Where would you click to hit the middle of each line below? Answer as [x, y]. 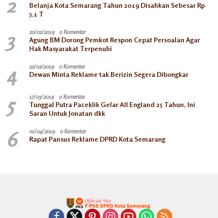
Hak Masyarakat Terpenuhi [71, 48]
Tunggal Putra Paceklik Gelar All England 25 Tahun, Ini [112, 104]
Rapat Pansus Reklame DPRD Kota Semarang [97, 139]
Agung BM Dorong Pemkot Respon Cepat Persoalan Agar [115, 39]
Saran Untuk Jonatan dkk [67, 113]
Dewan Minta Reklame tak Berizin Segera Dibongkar [109, 74]
